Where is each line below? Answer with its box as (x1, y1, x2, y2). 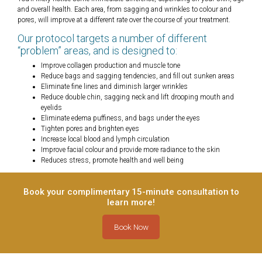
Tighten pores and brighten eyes (41, 125, 139, 133)
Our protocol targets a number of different (18, 32, 207, 45)
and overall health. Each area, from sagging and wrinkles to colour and (18, 5, 232, 14)
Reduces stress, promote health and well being (41, 156, 184, 165)
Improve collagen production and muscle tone (41, 61, 180, 70)
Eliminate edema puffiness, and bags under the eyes (41, 114, 200, 123)
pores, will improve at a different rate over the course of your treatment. (18, 16, 230, 25)
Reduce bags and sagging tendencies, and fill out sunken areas (41, 72, 235, 81)
